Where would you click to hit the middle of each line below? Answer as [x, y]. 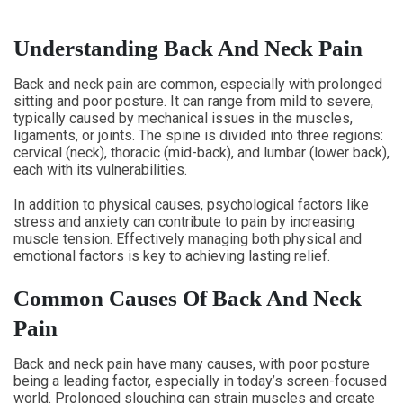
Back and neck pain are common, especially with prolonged [198, 84]
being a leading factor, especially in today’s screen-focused [200, 381]
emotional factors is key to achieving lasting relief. [172, 256]
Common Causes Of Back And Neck [188, 298]
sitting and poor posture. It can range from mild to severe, [193, 101]
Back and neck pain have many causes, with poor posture [192, 364]
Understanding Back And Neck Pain [188, 48]
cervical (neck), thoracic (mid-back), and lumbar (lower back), [201, 152]
